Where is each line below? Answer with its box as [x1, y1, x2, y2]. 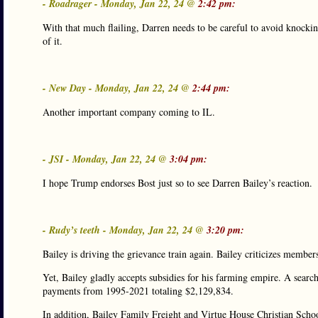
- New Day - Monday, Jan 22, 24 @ [43, 81, 192, 95]
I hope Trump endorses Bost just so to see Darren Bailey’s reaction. [43, 176, 312, 190]
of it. [43, 34, 62, 48]
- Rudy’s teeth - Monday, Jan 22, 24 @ [43, 223, 207, 237]
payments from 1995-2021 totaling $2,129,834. [43, 284, 234, 297]
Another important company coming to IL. [43, 105, 215, 119]
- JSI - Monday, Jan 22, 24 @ [43, 152, 170, 166]
